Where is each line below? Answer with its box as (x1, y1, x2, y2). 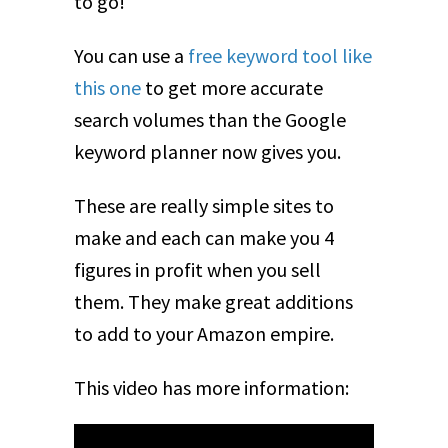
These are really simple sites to (74, 193, 334, 219)
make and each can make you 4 (74, 225, 334, 251)
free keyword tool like (188, 43, 372, 69)
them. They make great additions (74, 289, 353, 315)
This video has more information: (74, 375, 349, 401)
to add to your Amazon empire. (74, 321, 334, 347)
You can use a (74, 43, 188, 69)
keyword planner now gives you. (74, 139, 341, 165)
